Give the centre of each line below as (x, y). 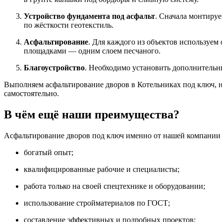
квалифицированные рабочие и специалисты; (102, 169)
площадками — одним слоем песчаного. (92, 51)
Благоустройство (54, 68)
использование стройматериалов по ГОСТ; (97, 203)
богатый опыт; (49, 153)
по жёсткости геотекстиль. (69, 25)
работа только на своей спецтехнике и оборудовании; (114, 186)
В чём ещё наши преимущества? (92, 115)
